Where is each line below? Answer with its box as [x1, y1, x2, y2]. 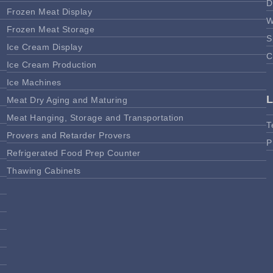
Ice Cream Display [6, 41, 83, 52]
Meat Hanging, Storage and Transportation [6, 112, 184, 122]
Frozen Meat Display [6, 6, 93, 16]
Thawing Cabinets [6, 165, 81, 175]
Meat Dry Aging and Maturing [6, 94, 128, 105]
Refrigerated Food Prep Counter [6, 147, 141, 158]
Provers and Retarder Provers [6, 130, 131, 140]
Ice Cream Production [6, 59, 97, 69]
